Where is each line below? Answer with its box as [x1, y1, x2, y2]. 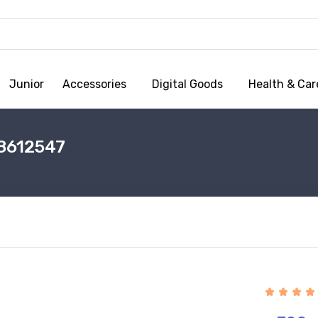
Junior [9, 77, 44, 91]
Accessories [62, 77, 126, 91]
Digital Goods [152, 77, 223, 91]
